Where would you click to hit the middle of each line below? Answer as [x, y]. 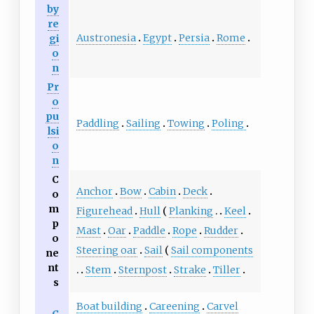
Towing [186, 124]
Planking [191, 211]
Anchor [94, 192]
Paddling [97, 124]
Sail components [212, 251]
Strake [190, 270]
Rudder [221, 231]
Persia [194, 38]
